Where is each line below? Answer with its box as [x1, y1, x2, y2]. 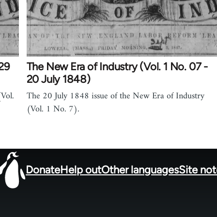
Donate [26, 163, 61, 176]
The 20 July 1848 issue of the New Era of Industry [26, 89, 204, 104]
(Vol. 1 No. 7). [26, 102, 79, 117]
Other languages [101, 163, 179, 176]
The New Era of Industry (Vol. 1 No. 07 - [26, 60, 208, 74]
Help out [60, 163, 102, 176]
